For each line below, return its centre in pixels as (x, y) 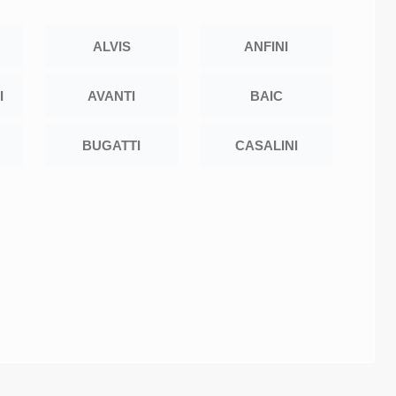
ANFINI (267, 46)
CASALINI (266, 145)
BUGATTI (112, 145)
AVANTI (112, 95)
